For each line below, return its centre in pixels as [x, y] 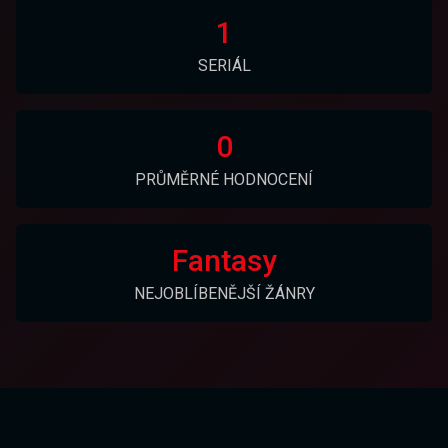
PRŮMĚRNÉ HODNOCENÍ [224, 179]
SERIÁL [224, 65]
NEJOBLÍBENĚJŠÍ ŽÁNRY [224, 293]
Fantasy [224, 260]
